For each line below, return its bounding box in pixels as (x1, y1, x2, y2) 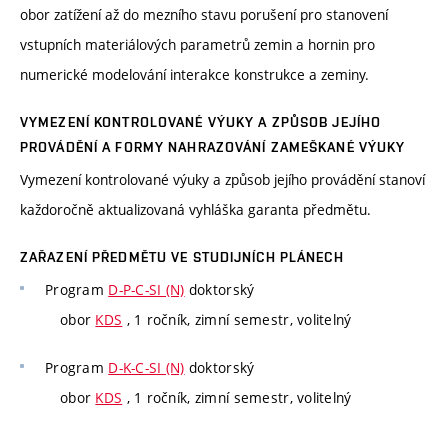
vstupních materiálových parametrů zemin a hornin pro (20, 35, 375, 55)
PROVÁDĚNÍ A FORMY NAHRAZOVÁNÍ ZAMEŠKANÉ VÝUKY (20, 139, 406, 156)
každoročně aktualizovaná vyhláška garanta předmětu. (20, 200, 371, 220)
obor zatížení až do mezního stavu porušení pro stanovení (20, 5, 388, 25)
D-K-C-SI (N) (108, 357, 185, 377)
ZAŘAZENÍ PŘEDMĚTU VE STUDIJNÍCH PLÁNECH (20, 249, 344, 266)
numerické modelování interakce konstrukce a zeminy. (20, 65, 369, 85)
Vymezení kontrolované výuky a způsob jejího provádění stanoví (20, 170, 425, 190)
